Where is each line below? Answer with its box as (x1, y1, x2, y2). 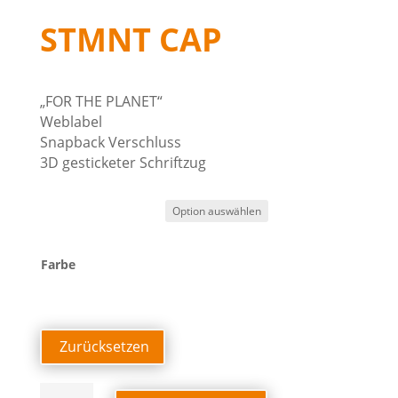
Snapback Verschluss (39, 132, 181, 152)
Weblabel (39, 112, 102, 131)
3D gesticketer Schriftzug (39, 153, 206, 172)
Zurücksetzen (55, 336, 149, 356)
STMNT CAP (39, 18, 222, 61)
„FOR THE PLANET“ (39, 92, 163, 111)
